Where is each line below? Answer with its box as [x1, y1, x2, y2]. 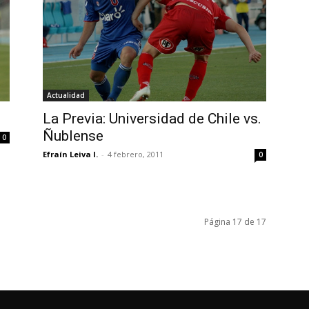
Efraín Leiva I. [43, 148, 98, 159]
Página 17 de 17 [204, 215, 266, 228]
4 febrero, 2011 [108, 148, 163, 159]
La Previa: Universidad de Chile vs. [43, 110, 261, 127]
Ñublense [43, 127, 103, 144]
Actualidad [47, 90, 85, 100]
